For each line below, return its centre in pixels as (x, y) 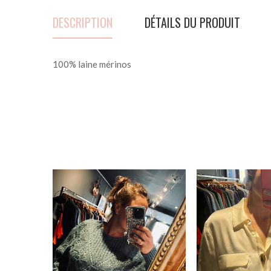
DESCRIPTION (83, 22)
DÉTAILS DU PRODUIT (192, 22)
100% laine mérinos (92, 64)
